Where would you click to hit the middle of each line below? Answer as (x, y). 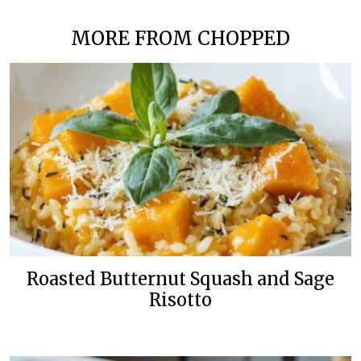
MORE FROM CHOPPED (180, 39)
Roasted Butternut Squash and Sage (180, 280)
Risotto (180, 301)
